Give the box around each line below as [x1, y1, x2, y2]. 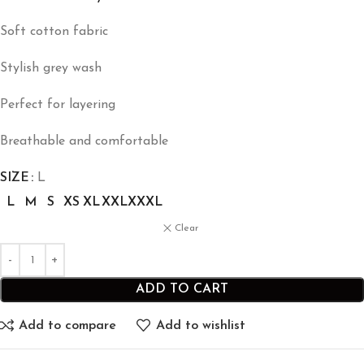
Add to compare [19, 318, 117, 332]
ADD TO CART [136, 283, 228, 297]
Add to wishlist [155, 318, 245, 332]
